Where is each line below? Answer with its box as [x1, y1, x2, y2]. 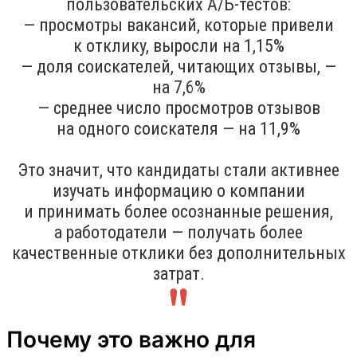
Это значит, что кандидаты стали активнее [18, 159, 339, 180]
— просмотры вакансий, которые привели [23, 14, 334, 35]
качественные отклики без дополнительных [11, 242, 346, 263]
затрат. [152, 263, 205, 284]
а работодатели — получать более [54, 222, 303, 242]
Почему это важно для [6, 325, 256, 353]
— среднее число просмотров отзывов [37, 97, 320, 118]
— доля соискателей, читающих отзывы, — [21, 56, 336, 76]
